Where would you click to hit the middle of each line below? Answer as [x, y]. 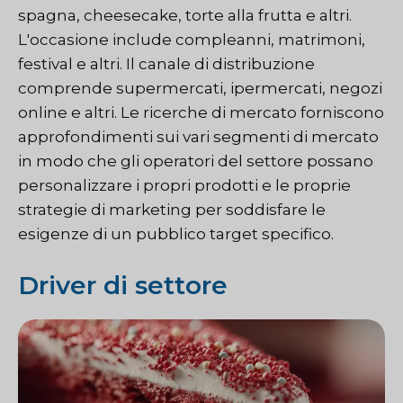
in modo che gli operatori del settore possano [196, 161]
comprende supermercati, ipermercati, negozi [200, 88]
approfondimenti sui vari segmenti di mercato [198, 136]
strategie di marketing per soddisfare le [172, 209]
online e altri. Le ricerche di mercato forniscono [201, 112]
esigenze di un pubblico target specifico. [176, 233]
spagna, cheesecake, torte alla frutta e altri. [185, 15]
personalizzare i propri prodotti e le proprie [184, 185]
